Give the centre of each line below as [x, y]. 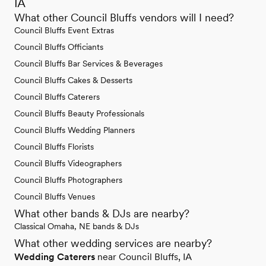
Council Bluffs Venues [55, 196]
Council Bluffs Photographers [68, 180]
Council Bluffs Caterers [57, 96]
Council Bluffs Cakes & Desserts [73, 80]
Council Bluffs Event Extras [64, 30]
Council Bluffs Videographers [68, 163]
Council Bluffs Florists [54, 146]
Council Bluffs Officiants [59, 47]
